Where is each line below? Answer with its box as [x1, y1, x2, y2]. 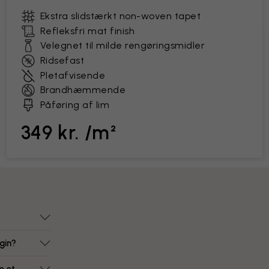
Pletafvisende [40, 70, 106, 81]
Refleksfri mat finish [40, 25, 135, 37]
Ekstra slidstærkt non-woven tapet [40, 10, 201, 22]
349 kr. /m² [20, 121, 117, 144]
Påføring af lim [40, 99, 110, 110]
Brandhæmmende [40, 84, 126, 95]
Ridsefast [40, 55, 85, 66]
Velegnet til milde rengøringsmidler [40, 40, 205, 51]
